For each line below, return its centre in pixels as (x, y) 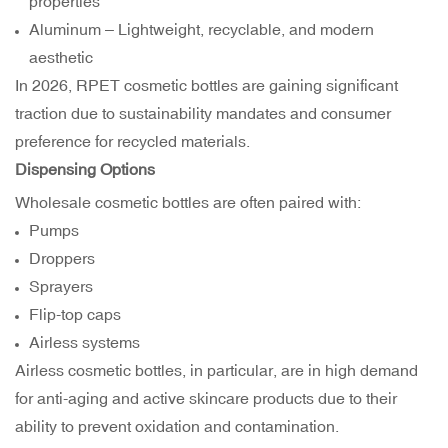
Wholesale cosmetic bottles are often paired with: (188, 202)
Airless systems (85, 342)
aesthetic (61, 57)
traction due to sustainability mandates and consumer (203, 113)
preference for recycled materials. (132, 141)
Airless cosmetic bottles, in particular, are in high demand (216, 370)
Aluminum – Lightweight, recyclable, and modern (202, 29)
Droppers (62, 258)
